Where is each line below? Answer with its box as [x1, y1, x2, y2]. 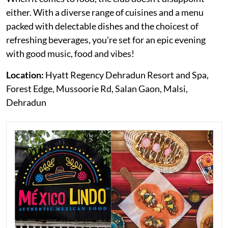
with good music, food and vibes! [6, 47, 134, 59]
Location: [6, 69, 44, 80]
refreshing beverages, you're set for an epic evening [6, 34, 206, 45]
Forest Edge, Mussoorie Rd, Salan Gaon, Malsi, [6, 82, 188, 94]
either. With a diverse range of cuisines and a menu [6, 6, 204, 18]
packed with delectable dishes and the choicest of [6, 20, 198, 32]
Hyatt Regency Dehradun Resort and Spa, [44, 69, 209, 80]
